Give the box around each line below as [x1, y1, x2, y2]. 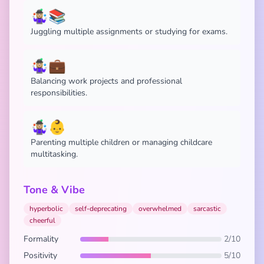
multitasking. [31, 148, 78, 160]
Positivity [24, 250, 57, 261]
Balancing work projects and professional [31, 75, 182, 87]
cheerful [29, 216, 55, 225]
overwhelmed [138, 204, 181, 213]
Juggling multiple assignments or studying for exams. [31, 26, 227, 37]
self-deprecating [75, 204, 127, 213]
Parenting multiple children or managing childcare [31, 137, 212, 148]
